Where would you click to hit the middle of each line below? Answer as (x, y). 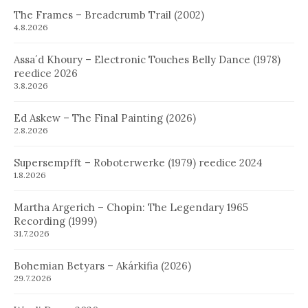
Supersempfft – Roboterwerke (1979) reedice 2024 (138, 162)
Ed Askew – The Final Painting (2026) (105, 118)
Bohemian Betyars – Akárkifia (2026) (102, 265)
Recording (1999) (55, 221)
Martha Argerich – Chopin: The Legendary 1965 (131, 207)
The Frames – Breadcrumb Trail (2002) (109, 14)
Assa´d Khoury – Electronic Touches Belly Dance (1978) (147, 59)
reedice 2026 (46, 73)
